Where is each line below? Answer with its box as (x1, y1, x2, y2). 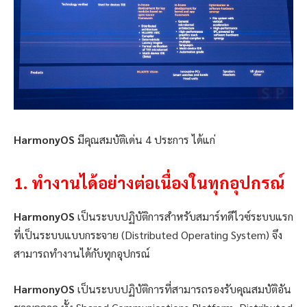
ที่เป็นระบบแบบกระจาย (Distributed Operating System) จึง (14, 228, 282, 243)
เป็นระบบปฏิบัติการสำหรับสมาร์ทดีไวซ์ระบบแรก (75, 209, 293, 224)
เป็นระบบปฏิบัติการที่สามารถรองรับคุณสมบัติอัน (75, 281, 291, 296)
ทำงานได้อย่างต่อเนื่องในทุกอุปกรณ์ (32, 171, 284, 194)
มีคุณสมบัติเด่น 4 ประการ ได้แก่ (75, 132, 215, 147)
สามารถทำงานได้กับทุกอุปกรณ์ (14, 246, 150, 261)
